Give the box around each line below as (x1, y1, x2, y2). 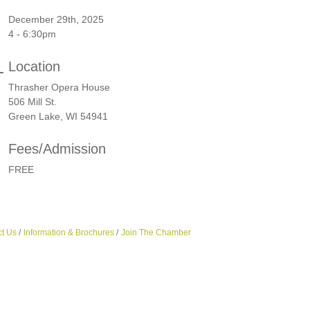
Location (8, 59, 60, 75)
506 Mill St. (8, 96, 60, 108)
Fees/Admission (8, 141, 106, 157)
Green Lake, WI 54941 (8, 111, 108, 122)
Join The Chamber (120, 228, 191, 238)
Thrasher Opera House (8, 82, 110, 93)
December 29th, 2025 (8, 14, 104, 26)
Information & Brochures (23, 228, 114, 238)
